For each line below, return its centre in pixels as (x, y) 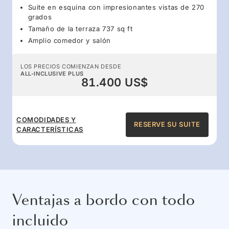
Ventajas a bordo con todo (104, 200)
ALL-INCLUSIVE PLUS (52, 73)
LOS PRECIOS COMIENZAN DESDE (71, 66)
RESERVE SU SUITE (167, 124)
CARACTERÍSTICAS (50, 129)
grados (40, 17)
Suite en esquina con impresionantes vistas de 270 (116, 7)
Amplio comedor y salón (69, 40)
